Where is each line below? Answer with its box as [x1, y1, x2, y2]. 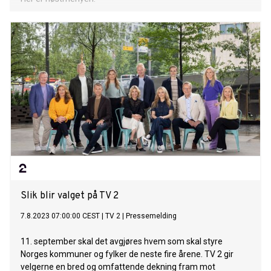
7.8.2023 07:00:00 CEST [21, 212, 100, 221]
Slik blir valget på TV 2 [21, 190, 119, 203]
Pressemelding [126, 212, 177, 221]
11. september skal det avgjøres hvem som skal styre [21, 237, 223, 247]
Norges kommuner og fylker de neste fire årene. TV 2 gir [21, 249, 233, 260]
